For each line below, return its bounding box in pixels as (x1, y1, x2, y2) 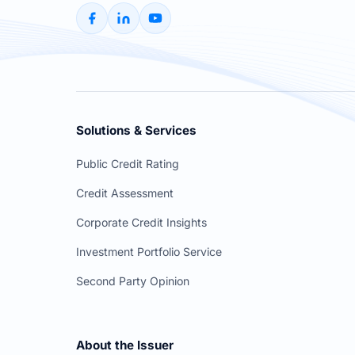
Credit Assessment (76, 186, 174, 200)
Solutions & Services (76, 123, 197, 139)
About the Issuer (76, 338, 174, 353)
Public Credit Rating (76, 157, 179, 171)
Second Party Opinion (76, 274, 189, 288)
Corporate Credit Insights (76, 216, 207, 230)
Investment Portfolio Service (76, 245, 222, 259)
